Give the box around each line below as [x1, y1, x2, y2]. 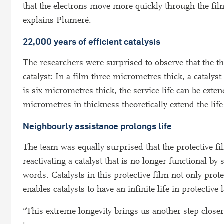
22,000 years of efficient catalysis [23, 36, 160, 48]
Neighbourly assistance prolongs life [23, 120, 172, 132]
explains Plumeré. [23, 15, 91, 26]
